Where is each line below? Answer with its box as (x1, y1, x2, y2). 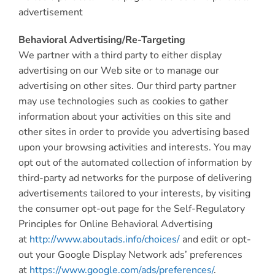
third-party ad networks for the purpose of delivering (18, 171, 252, 185)
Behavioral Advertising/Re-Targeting (18, 33, 185, 47)
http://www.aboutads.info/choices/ (29, 233, 180, 246)
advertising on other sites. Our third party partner (18, 79, 236, 93)
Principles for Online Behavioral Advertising (18, 217, 212, 231)
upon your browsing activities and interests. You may (18, 141, 251, 154)
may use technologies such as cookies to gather (18, 95, 228, 108)
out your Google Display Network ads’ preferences (18, 248, 242, 261)
